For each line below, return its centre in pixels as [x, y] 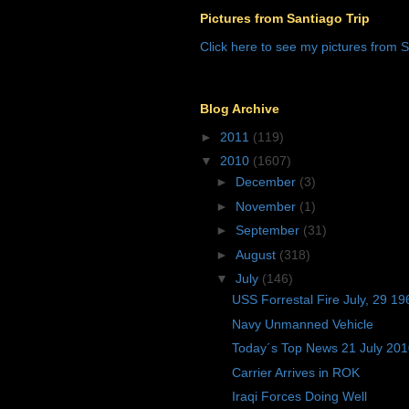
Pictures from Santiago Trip [285, 18]
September [269, 231]
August [257, 254]
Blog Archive [240, 108]
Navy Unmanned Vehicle [302, 324]
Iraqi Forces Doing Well [299, 397]
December [267, 182]
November [267, 206]
